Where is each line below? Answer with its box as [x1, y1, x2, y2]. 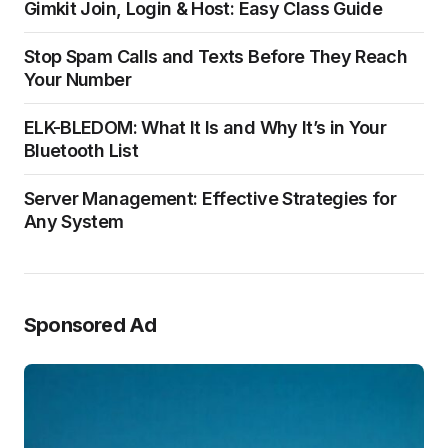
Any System [24, 210, 124, 232]
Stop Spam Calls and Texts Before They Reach [24, 45, 408, 67]
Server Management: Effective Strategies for [24, 187, 397, 209]
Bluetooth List [24, 139, 138, 161]
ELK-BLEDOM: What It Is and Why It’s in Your [24, 116, 387, 138]
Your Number [24, 68, 131, 90]
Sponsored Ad [24, 312, 157, 337]
